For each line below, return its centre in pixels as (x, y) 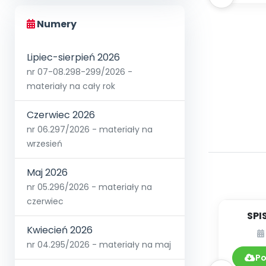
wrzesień (45, 144)
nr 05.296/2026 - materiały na (89, 187)
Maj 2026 (47, 173)
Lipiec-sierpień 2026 (73, 58)
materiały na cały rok (71, 86)
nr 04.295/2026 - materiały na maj (99, 245)
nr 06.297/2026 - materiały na (90, 130)
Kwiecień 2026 (60, 230)
